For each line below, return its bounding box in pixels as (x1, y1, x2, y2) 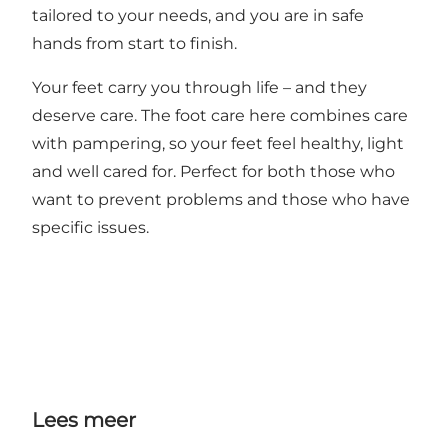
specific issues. (32, 218, 149, 238)
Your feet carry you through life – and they (32, 78, 367, 98)
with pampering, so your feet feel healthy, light (32, 134, 404, 154)
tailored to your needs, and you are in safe (32, 6, 364, 26)
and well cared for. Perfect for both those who (32, 162, 395, 182)
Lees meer (32, 408, 136, 433)
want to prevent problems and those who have (32, 190, 410, 210)
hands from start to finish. (32, 34, 237, 54)
